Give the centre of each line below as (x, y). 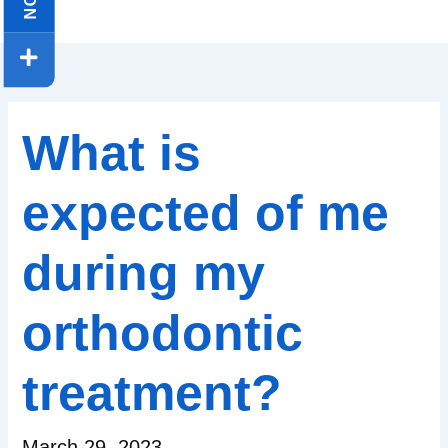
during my (144, 273)
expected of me (206, 213)
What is (112, 153)
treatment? (152, 393)
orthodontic (163, 333)
